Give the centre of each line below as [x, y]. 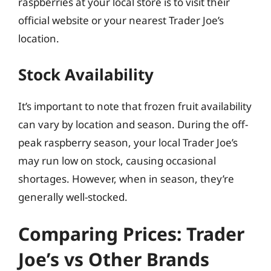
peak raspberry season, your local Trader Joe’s [128, 142]
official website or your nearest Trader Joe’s [121, 20]
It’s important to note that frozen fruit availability [135, 106]
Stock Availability [86, 74]
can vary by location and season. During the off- [133, 124]
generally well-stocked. [73, 197]
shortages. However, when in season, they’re [126, 178]
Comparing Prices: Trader [131, 234]
